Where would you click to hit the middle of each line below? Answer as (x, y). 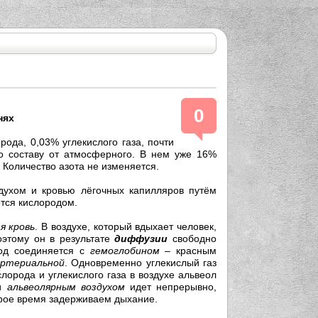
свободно (192, 239)
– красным (188, 251)
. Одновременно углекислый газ (141, 263)
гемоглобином (125, 251)
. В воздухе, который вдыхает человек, (126, 227)
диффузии (141, 239)
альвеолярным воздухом (66, 287)
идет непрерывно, (171, 287)
